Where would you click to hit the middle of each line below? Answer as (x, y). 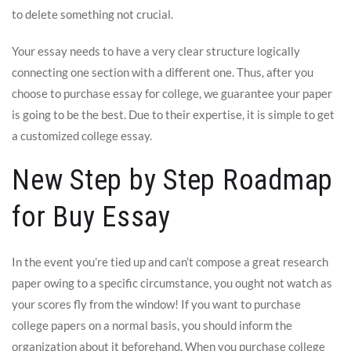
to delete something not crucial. (92, 14)
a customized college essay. (82, 135)
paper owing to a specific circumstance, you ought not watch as (172, 282)
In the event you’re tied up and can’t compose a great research (170, 261)
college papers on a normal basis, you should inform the (152, 325)
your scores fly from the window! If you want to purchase (156, 304)
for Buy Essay (91, 217)
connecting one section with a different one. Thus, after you (163, 72)
